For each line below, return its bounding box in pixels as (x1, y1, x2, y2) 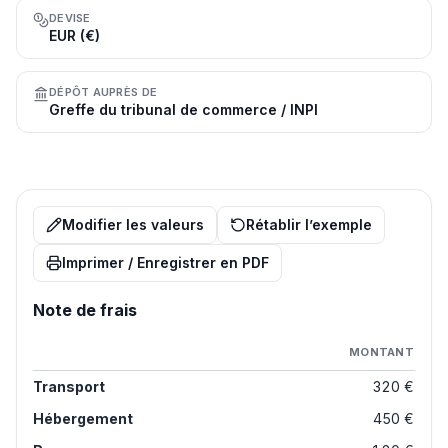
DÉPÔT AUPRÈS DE (49, 85, 158, 99)
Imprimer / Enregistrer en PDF (62, 254, 269, 271)
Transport (33, 378, 105, 395)
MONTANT (349, 345, 414, 359)
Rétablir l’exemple (246, 216, 372, 233)
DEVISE (49, 11, 91, 25)
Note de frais (33, 300, 137, 320)
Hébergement (33, 410, 133, 427)
